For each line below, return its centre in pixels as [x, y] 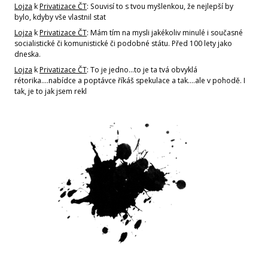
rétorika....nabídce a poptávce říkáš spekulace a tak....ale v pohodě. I [130, 80]
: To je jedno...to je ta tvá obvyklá [142, 70]
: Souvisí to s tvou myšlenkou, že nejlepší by [160, 6]
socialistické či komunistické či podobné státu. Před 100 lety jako [123, 43]
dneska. [28, 54]
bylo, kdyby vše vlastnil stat [60, 17]
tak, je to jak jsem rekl [51, 91]
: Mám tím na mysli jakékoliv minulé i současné [165, 33]
